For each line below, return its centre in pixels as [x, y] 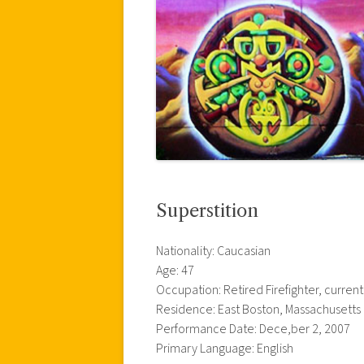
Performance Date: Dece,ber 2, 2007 [253, 329]
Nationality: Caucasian [213, 251]
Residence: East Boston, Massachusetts [258, 309]
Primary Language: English [225, 348]
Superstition [207, 210]
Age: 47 [175, 270]
